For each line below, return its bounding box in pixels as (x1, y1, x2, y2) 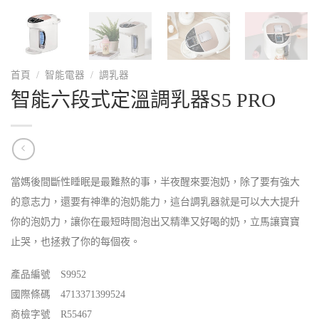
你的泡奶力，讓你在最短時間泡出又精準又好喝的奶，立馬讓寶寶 (11, 216, 300, 227)
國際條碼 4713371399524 (11, 289, 125, 300)
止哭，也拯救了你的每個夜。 (11, 236, 140, 247)
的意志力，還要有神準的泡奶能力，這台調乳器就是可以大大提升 (11, 196, 300, 207)
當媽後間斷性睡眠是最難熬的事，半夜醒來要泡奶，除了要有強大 (11, 176, 300, 187)
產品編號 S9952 (11, 269, 86, 281)
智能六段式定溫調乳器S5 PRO (11, 89, 276, 112)
